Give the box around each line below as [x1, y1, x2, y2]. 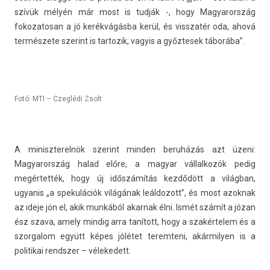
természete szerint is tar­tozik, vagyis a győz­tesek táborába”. [14, 36, 245, 46]
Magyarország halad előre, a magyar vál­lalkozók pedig [14, 159, 256, 169]
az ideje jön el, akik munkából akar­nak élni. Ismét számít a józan [14, 202, 256, 212]
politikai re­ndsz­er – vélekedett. [14, 246, 131, 256]
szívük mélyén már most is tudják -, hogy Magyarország [14, 7, 256, 17]
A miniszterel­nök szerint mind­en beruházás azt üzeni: [14, 145, 256, 154]
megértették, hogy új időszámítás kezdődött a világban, [14, 174, 256, 183]
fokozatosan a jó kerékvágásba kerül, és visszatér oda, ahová [14, 22, 256, 31]
